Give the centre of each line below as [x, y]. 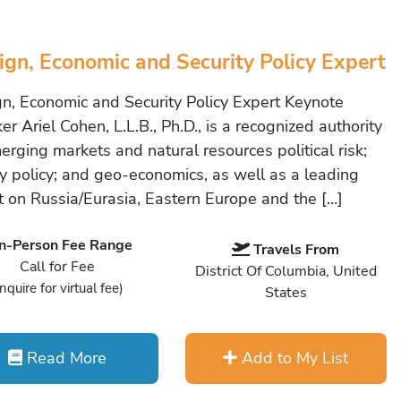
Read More [65, 358]
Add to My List [293, 358]
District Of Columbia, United [286, 271]
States [286, 293]
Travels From [297, 250]
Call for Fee [58, 267]
